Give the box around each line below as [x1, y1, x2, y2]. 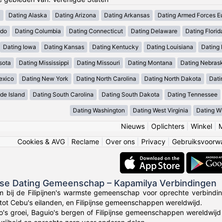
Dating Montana [127, 59, 172, 67]
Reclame [71, 137, 99, 146]
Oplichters [151, 122, 184, 131]
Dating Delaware [131, 27, 177, 35]
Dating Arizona [55, 11, 96, 19]
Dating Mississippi [18, 59, 69, 67]
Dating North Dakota [144, 75, 201, 83]
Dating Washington [73, 107, 125, 114]
